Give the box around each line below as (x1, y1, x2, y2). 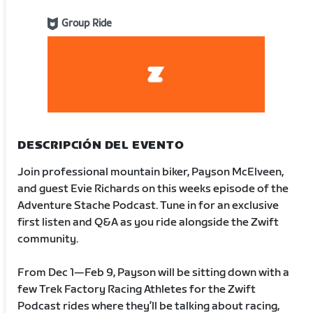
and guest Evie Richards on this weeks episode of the (17, 182, 289, 196)
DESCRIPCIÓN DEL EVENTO (17, 138, 184, 152)
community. (17, 232, 79, 246)
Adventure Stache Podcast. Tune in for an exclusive (17, 198, 279, 212)
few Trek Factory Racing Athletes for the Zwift (17, 282, 256, 296)
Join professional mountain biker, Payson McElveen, (17, 165, 284, 179)
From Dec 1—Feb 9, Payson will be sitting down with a (17, 265, 290, 279)
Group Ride (61, 17, 112, 29)
